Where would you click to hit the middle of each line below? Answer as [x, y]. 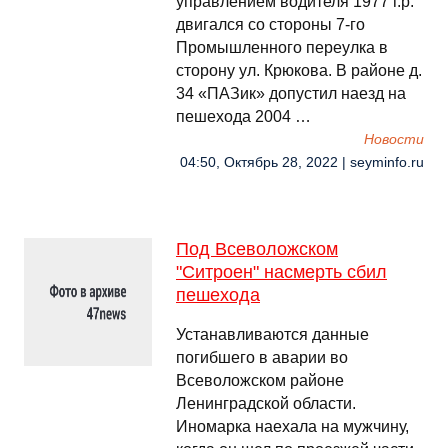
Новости [394, 139]
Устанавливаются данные [272, 334]
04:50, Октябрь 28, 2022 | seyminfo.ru [302, 162]
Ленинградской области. [266, 403]
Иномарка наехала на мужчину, [292, 426]
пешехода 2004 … [243, 116]
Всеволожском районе [260, 380]
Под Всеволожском [257, 249]
